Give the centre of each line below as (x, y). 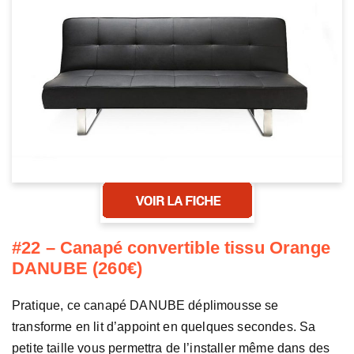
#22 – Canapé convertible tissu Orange (171, 247)
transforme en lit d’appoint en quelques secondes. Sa (164, 326)
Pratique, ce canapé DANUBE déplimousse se (145, 305)
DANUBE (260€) (77, 268)
